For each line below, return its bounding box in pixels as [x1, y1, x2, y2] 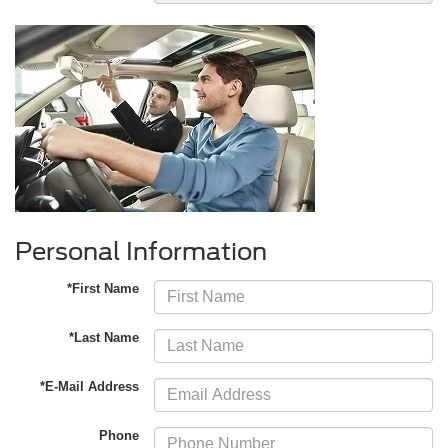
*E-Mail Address [40, 378, 140, 394]
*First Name [67, 280, 140, 296]
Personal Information [15, 236, 267, 266]
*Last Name [69, 329, 140, 345]
